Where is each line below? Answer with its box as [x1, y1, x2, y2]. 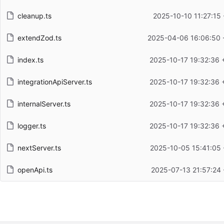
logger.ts [17, 121, 46, 130]
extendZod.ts [17, 33, 61, 42]
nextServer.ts [17, 143, 61, 152]
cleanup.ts [17, 11, 51, 20]
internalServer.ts [17, 99, 70, 108]
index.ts [17, 55, 43, 64]
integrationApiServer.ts [17, 77, 92, 86]
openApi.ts [17, 165, 52, 174]
